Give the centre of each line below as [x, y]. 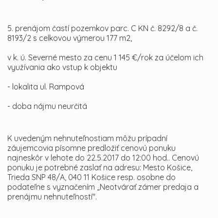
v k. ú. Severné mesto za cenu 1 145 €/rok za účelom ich [105, 58]
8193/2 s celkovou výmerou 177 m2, [70, 38]
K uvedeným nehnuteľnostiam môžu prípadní [87, 138]
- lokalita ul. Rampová [46, 87]
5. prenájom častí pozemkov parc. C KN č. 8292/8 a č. [102, 28]
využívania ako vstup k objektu [62, 67]
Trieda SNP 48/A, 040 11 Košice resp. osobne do [91, 177]
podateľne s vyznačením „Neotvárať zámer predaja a [103, 187]
